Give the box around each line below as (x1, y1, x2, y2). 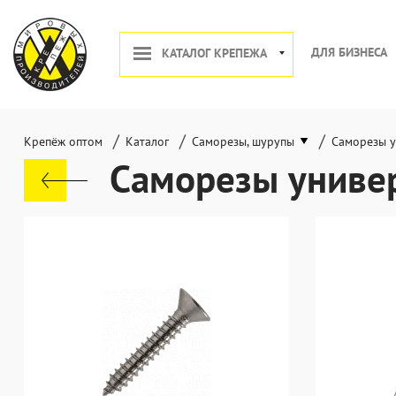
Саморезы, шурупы (192, 133, 294, 149)
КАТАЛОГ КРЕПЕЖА (162, 45, 267, 61)
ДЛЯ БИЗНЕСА (311, 44, 387, 60)
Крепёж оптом (24, 133, 103, 149)
